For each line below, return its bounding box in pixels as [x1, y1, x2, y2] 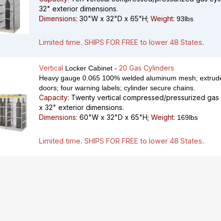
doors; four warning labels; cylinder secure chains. [39, 84, 195, 92]
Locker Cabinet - [63, 64, 119, 73]
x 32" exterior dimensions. [39, 103, 124, 112]
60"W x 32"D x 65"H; [77, 113, 151, 122]
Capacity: [39, 93, 69, 102]
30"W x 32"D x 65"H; [77, 14, 150, 23]
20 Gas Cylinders [119, 64, 174, 73]
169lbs [175, 113, 198, 122]
